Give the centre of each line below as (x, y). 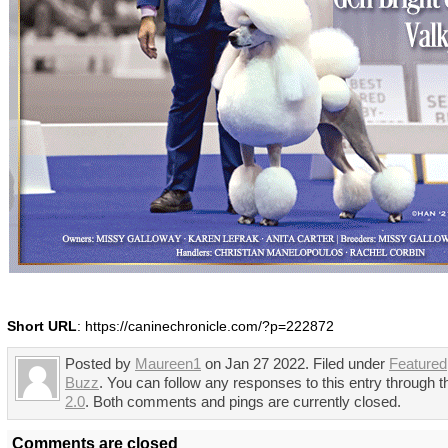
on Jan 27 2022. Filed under (295, 364)
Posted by (100, 364)
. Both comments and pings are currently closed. (243, 402)
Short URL (42, 327)
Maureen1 (168, 364)
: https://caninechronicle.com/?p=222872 (205, 327)
